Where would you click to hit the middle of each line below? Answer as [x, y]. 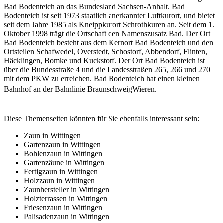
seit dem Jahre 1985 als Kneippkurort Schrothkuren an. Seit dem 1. [109, 24]
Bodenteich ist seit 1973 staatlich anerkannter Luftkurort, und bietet [109, 15]
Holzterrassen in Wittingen [65, 198]
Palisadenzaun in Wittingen [66, 216]
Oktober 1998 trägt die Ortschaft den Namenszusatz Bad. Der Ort [107, 33]
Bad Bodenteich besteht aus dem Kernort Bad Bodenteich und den [109, 42]
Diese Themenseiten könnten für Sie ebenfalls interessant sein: [102, 118]
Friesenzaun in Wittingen [63, 207]
